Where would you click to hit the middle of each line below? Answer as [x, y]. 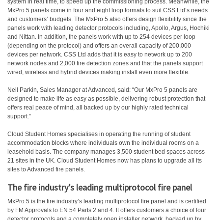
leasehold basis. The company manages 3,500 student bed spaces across [106, 152]
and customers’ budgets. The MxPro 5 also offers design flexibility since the [107, 19]
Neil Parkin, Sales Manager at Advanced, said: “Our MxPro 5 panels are [102, 90]
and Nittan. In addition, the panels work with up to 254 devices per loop [101, 37]
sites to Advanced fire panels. [46, 169]
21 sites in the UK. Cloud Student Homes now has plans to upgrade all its [105, 161]
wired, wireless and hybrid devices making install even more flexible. [98, 72]
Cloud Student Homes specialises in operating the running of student [99, 134]
